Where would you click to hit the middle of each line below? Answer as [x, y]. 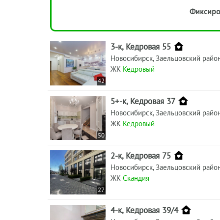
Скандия [136, 178]
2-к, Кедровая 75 [141, 155]
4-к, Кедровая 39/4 [144, 210]
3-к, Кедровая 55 [141, 46]
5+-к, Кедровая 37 [143, 101]
